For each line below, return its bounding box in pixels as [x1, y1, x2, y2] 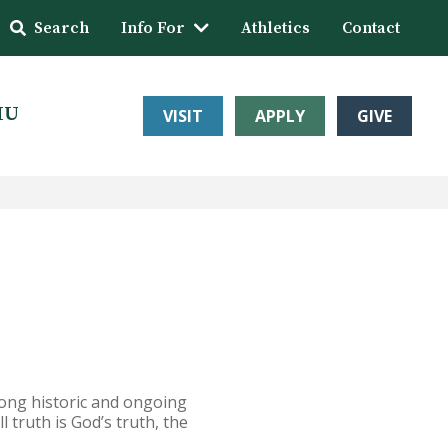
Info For [121, 18, 185, 38]
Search [34, 18, 89, 38]
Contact [342, 18, 400, 38]
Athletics [241, 18, 310, 38]
